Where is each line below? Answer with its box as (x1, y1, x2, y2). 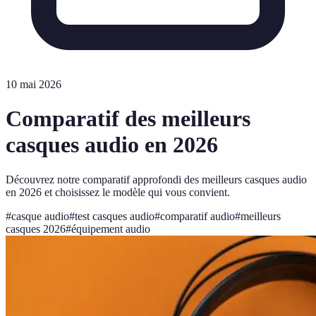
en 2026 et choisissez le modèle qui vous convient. (6, 186, 230, 198)
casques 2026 (6, 222, 66, 235)
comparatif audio (160, 209, 235, 222)
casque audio (11, 209, 69, 222)
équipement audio (71, 222, 150, 235)
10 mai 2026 (6, 78, 61, 90)
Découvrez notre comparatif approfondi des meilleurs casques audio (6, 173, 307, 186)
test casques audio (75, 209, 154, 222)
